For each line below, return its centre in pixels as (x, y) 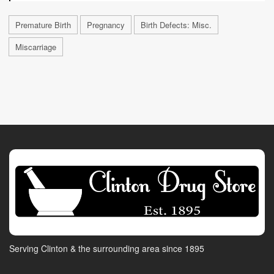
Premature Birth (43, 25)
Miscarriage (36, 47)
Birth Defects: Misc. (176, 25)
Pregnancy (106, 25)
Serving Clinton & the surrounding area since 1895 (107, 248)
